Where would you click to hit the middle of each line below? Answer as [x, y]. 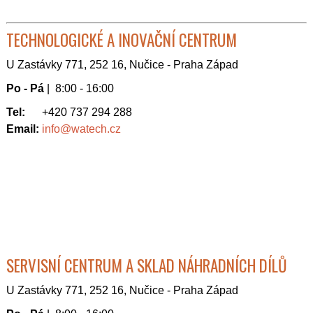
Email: [23, 129]
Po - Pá [27, 88]
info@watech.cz [81, 129]
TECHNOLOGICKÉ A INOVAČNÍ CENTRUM [122, 40]
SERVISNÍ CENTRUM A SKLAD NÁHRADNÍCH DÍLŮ [147, 265]
